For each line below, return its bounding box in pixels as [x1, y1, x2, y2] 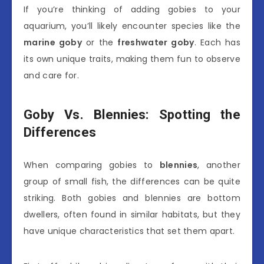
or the [81, 36, 118, 48]
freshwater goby [117, 36, 194, 48]
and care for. [24, 69, 79, 81]
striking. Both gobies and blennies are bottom [24, 192, 240, 204]
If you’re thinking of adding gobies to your [24, 3, 240, 15]
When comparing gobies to [24, 159, 160, 171]
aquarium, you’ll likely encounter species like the [24, 19, 240, 32]
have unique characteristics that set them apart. [24, 225, 235, 237]
